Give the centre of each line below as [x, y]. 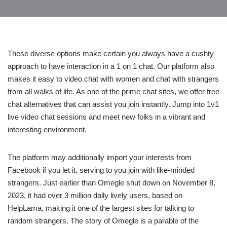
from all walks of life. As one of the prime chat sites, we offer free [113, 92]
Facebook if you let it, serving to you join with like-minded [101, 170]
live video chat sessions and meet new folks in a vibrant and [106, 117]
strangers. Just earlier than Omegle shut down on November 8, [111, 183]
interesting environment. [47, 130]
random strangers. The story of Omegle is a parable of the [103, 221]
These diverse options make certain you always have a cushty [111, 54]
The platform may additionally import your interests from [100, 158]
